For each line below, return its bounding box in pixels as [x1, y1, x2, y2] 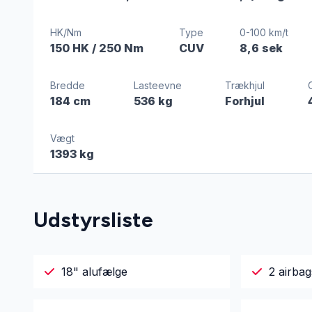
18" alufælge [61, 265, 127, 279]
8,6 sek [239, 41, 283, 55]
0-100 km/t [239, 26, 288, 38]
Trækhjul [224, 79, 265, 91]
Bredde [50, 79, 85, 91]
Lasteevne [133, 79, 182, 91]
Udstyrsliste [33, 207, 153, 233]
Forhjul [224, 94, 265, 108]
